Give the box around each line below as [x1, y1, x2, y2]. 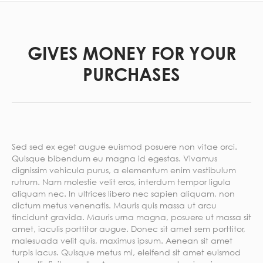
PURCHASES [83, 63, 180, 85]
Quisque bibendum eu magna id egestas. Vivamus [12, 153, 217, 164]
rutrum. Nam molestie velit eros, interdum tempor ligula [12, 176, 231, 187]
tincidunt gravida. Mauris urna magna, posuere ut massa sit [12, 211, 251, 222]
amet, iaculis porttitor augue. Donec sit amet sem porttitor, [12, 223, 245, 234]
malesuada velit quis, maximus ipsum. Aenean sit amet [12, 235, 232, 246]
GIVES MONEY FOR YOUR [27, 42, 236, 63]
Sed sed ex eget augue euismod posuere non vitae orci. [12, 141, 237, 152]
